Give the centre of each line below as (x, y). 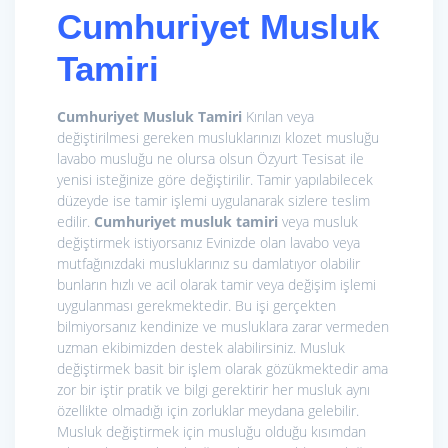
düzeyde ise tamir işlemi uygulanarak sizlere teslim (213, 201)
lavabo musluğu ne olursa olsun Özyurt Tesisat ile (210, 159)
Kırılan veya (278, 117)
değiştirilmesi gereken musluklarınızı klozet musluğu (218, 138)
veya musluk (318, 222)
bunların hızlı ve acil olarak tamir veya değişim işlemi (216, 285)
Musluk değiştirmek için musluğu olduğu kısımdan (211, 432)
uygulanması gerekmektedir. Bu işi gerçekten (196, 306)
